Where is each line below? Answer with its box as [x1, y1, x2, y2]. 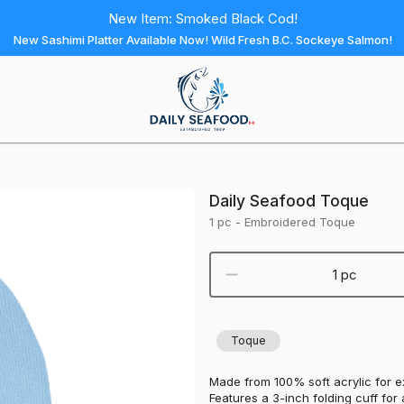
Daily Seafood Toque [209, 190, 369, 210]
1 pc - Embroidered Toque [209, 214, 355, 229]
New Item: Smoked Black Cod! [107, 11, 298, 28]
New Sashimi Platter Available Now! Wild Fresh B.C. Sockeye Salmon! [13, 32, 392, 48]
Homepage [149, 100, 211, 115]
